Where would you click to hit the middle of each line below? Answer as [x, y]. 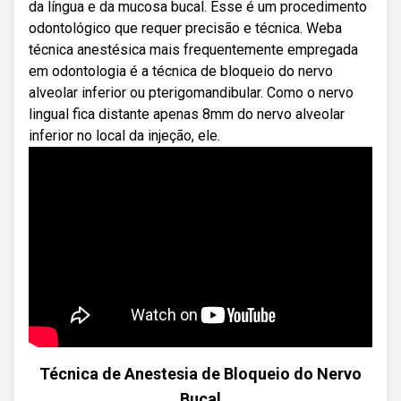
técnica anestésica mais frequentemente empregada [193, 50]
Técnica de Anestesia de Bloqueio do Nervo [200, 374]
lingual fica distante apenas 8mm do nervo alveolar [187, 114]
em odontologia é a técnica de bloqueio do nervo [181, 71]
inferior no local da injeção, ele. [124, 136]
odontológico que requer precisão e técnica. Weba [185, 28]
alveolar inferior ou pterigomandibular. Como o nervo [191, 93]
